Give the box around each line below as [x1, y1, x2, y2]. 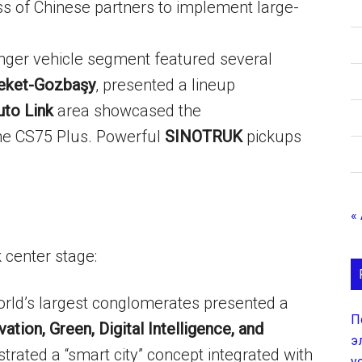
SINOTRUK [165, 127, 242, 146]
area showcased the [53, 101, 201, 120]
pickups [242, 127, 301, 146]
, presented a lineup [95, 75, 235, 95]
